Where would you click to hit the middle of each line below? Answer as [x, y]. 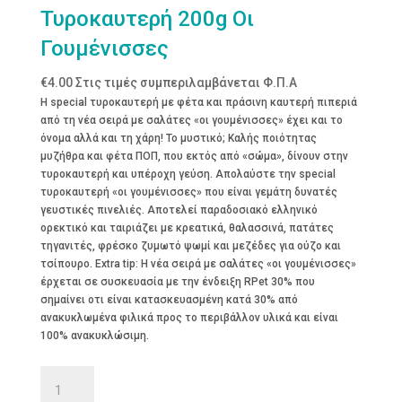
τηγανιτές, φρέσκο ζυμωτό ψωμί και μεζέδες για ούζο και [190, 246]
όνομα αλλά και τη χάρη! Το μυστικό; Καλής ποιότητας [178, 139]
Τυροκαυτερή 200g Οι [147, 19]
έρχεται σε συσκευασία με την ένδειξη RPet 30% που [177, 282]
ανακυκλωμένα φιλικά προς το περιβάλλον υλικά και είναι [189, 318]
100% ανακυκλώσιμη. [94, 336]
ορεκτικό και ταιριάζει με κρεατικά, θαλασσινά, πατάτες [187, 228]
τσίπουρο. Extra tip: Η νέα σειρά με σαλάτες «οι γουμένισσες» [198, 264]
